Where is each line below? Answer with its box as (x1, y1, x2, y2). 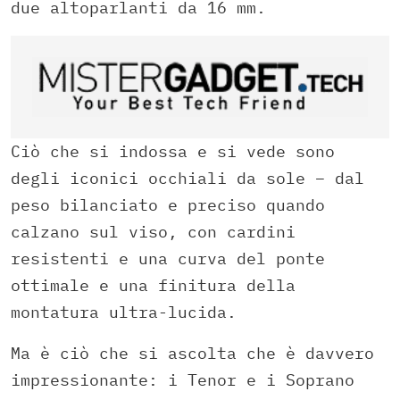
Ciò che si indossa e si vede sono (11, 141, 335, 162)
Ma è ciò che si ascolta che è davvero (11, 343, 374, 364)
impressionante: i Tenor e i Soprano (11, 370, 354, 391)
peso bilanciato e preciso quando (11, 195, 325, 216)
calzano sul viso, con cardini (11, 221, 296, 243)
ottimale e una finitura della (11, 275, 296, 296)
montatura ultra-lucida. (11, 302, 237, 323)
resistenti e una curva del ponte (11, 248, 325, 270)
